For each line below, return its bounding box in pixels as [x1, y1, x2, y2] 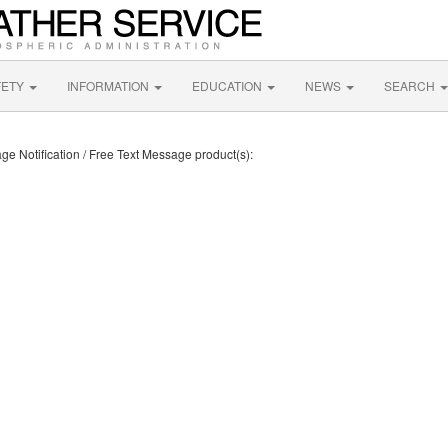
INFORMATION [67, 77, 152, 94]
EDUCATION [192, 77, 265, 94]
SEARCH [384, 77, 438, 94]
